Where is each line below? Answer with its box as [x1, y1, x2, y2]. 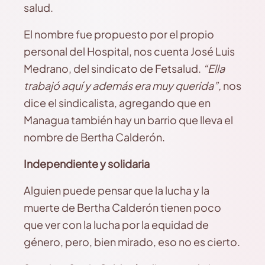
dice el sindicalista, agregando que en [24, 96, 211, 109]
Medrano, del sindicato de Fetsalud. [24, 62, 203, 75]
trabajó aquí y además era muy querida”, [24, 79, 221, 92]
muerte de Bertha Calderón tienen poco [24, 201, 221, 214]
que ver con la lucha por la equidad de [24, 218, 209, 231]
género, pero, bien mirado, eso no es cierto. [24, 235, 240, 248]
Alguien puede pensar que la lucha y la [24, 183, 209, 197]
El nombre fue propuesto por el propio [24, 27, 214, 41]
